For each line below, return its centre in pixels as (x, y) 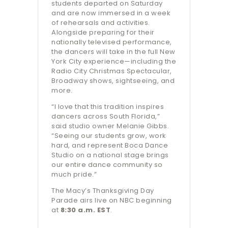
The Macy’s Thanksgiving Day (103, 191)
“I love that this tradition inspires (108, 107)
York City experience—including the (114, 62)
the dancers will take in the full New (113, 52)
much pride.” (74, 175)
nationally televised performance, (112, 42)
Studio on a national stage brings (110, 155)
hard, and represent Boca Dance (110, 146)
